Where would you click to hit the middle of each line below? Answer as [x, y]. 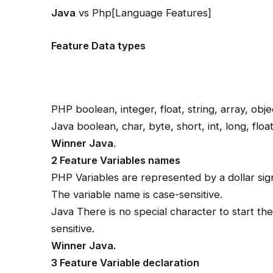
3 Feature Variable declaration [126, 262]
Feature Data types [99, 45]
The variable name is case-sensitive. [137, 194]
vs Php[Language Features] [144, 12]
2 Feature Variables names [116, 160]
